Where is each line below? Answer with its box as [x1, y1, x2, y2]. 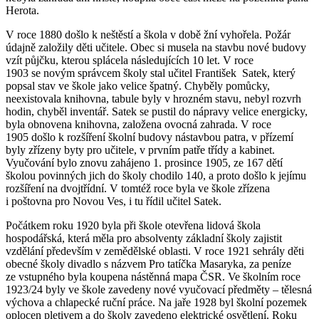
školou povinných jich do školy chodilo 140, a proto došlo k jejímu [6, 169, 306, 182]
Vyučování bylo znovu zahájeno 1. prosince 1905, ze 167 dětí [6, 156, 283, 169]
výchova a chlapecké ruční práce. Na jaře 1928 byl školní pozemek [6, 296, 307, 308]
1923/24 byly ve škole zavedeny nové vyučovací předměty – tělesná [6, 283, 312, 296]
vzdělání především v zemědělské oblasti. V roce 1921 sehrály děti [6, 244, 304, 257]
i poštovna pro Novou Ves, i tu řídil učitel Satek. [6, 194, 224, 207]
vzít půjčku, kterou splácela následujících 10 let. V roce [6, 53, 253, 66]
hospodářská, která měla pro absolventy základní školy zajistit [6, 231, 282, 244]
